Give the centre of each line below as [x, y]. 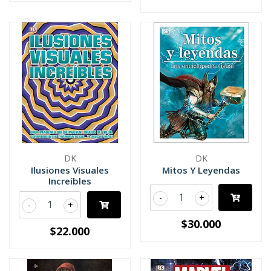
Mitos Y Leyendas [201, 170]
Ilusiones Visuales [70, 170]
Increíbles [70, 181]
